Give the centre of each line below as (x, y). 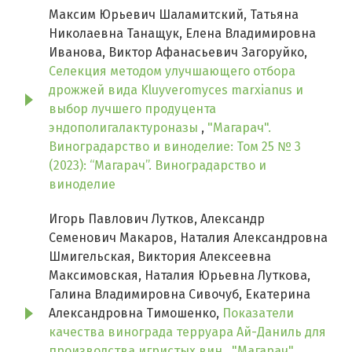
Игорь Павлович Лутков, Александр (157, 219)
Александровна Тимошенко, (136, 313)
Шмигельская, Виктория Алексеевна (160, 257)
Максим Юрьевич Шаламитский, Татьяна (174, 15)
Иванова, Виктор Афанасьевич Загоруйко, (178, 53)
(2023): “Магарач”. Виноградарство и (158, 166)
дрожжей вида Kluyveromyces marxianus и (176, 90)
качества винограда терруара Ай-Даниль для (187, 332)
